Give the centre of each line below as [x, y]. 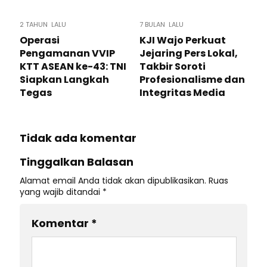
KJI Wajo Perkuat [183, 40]
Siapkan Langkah [64, 80]
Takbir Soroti [173, 66]
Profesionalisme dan [192, 80]
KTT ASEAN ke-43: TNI [73, 66]
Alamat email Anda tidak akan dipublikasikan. [113, 181]
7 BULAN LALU [162, 24]
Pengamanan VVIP [67, 53]
